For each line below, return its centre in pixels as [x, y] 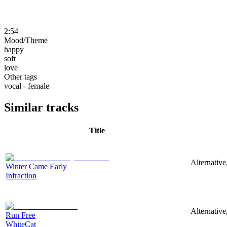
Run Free [21, 215]
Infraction [21, 175]
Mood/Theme [26, 40]
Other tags [21, 77]
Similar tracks [41, 107]
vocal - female [27, 86]
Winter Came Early [36, 166]
